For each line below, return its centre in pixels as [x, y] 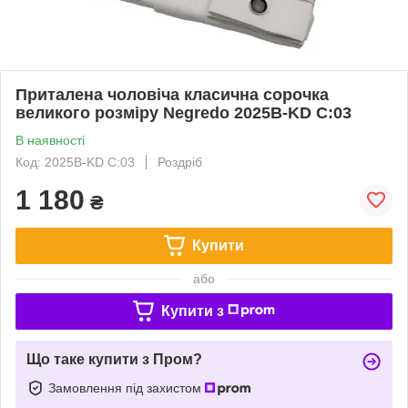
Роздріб [180, 162]
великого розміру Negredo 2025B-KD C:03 [184, 112]
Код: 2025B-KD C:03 [75, 162]
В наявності [50, 140]
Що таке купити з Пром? [114, 359]
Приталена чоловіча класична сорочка [172, 94]
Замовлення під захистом [127, 388]
